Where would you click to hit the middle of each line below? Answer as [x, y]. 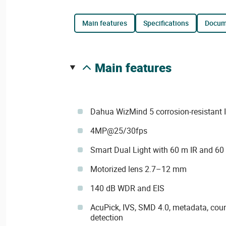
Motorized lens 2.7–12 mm [138, 169]
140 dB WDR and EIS [127, 188]
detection [106, 217]
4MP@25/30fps [119, 131]
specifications [168, 23]
